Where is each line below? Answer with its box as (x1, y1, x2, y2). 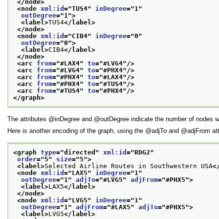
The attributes (7, 115, 48, 123)
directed (64, 149, 95, 156)
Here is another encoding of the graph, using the (7, 127, 145, 134)
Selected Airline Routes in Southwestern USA (44, 162, 213, 170)
